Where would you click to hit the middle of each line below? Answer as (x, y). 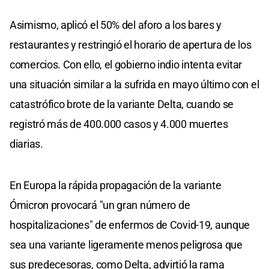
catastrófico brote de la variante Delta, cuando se (122, 104)
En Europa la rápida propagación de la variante (116, 185)
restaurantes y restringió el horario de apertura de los (131, 44)
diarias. (26, 144)
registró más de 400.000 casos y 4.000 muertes (119, 124)
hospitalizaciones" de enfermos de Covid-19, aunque (130, 225)
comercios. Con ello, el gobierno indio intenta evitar (126, 64)
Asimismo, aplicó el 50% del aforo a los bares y (116, 25)
